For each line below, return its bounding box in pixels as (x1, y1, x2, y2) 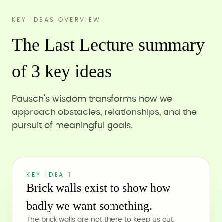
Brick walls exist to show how (26, 181, 170, 194)
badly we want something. (26, 199, 152, 212)
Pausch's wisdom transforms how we (12, 95, 172, 104)
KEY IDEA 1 (26, 172, 72, 178)
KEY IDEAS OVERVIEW (12, 17, 101, 23)
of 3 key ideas (12, 61, 111, 81)
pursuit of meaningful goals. (12, 121, 133, 130)
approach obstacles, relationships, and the (12, 108, 197, 117)
